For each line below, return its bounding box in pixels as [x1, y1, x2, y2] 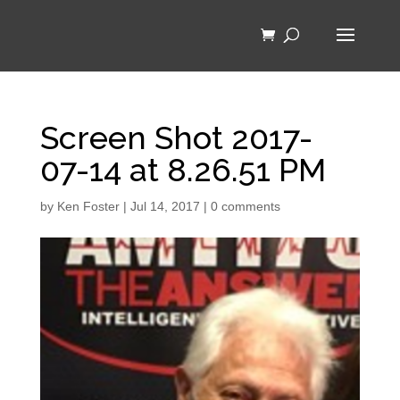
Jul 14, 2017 [129, 199, 200, 213]
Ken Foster [56, 199, 120, 213]
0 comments [210, 199, 280, 213]
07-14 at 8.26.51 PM [39, 151, 326, 188]
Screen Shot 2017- [39, 119, 312, 156]
